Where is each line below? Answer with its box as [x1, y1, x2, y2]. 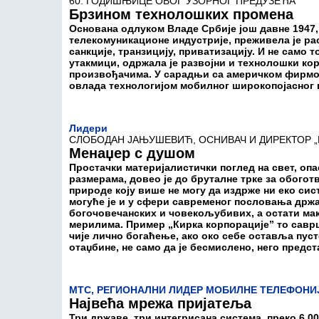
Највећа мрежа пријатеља [69, 296, 251, 311]
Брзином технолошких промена [69, 6, 293, 22]
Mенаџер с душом [69, 145, 195, 161]
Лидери [69, 122, 108, 134]
